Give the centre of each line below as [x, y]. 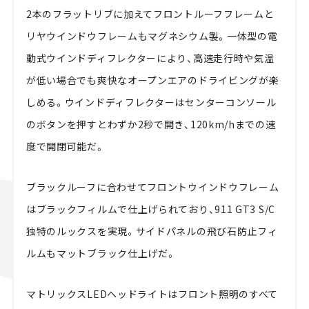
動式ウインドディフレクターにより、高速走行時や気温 [150, 58]
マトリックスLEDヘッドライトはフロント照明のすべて [152, 294]
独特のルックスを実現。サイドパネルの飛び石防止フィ [152, 231]
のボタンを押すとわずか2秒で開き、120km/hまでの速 [151, 124]
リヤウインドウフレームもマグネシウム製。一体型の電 [152, 36]
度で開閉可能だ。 [66, 147]
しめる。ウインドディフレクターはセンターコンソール [151, 102]
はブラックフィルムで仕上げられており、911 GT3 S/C [150, 209]
